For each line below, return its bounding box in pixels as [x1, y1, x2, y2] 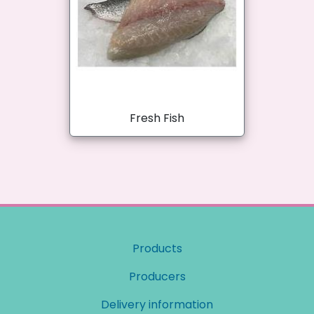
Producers [128, 268, 186, 285]
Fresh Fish [130, 110, 184, 127]
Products [132, 240, 182, 257]
